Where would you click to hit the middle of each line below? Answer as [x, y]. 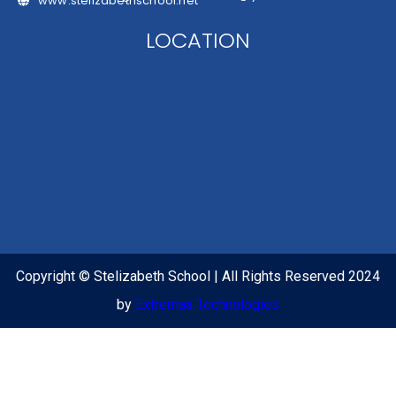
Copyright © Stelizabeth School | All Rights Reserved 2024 [198, 276]
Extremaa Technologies [207, 304]
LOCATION [198, 40]
